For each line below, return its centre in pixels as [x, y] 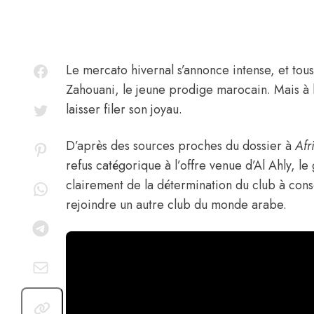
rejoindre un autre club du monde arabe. [176, 205]
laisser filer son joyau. [124, 110]
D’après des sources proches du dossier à [180, 146]
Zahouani [90, 90]
